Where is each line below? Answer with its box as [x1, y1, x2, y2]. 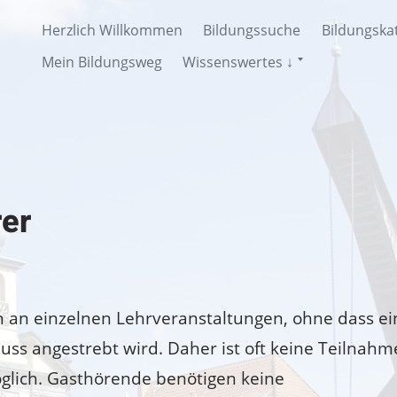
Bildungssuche [203, 20, 301, 40]
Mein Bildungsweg [42, 52, 163, 72]
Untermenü [302, 43, 381, 62]
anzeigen [302, 58, 362, 77]
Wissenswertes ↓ [183, 52, 294, 72]
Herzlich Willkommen [42, 20, 183, 40]
